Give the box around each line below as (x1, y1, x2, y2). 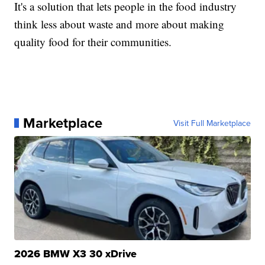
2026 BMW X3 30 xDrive (14, 245, 137, 261)
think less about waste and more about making (14, 16, 225, 31)
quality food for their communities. (14, 34, 172, 49)
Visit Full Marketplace (173, 117, 251, 129)
